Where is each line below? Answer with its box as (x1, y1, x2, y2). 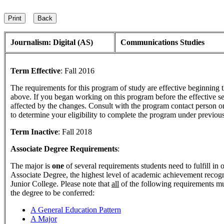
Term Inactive (10, 127, 58, 136)
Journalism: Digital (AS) (10, 38, 93, 46)
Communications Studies (120, 38, 204, 46)
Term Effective (10, 66, 60, 75)
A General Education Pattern (30, 205, 121, 214)
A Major (30, 214, 57, 223)
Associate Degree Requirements (10, 144, 117, 153)
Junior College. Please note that (10, 179, 111, 188)
